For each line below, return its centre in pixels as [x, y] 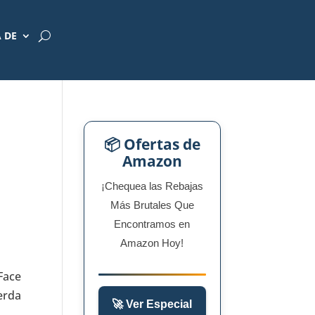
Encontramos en [152, 224]
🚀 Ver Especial [152, 304]
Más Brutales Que [152, 205]
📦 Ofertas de [152, 144]
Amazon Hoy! [152, 243]
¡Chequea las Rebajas [152, 186]
